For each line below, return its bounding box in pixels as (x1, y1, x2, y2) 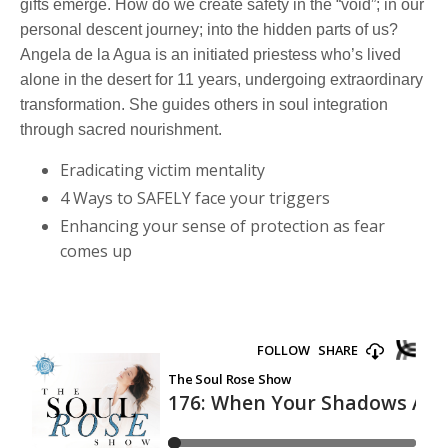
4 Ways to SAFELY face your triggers (60, 186, 334, 209)
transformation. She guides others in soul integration (20, 95, 388, 113)
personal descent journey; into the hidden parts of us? (20, 20, 398, 38)
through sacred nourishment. (20, 120, 222, 138)
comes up (60, 239, 132, 262)
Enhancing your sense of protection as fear (60, 214, 385, 237)
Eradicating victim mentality (60, 158, 265, 181)
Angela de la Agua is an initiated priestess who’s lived (20, 45, 401, 63)
